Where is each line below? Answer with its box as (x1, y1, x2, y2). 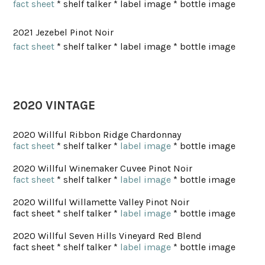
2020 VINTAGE (13, 98, 96, 113)
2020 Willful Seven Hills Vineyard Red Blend (13, 230, 202, 242)
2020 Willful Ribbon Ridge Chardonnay (13, 129, 182, 141)
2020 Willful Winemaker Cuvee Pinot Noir (13, 163, 193, 174)
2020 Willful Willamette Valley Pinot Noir (13, 196, 190, 208)
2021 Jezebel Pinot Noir (13, 27, 114, 38)
